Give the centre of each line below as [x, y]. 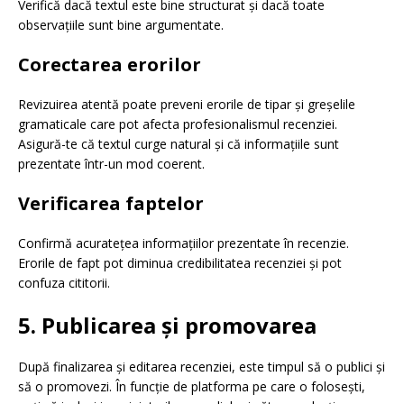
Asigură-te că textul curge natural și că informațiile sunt [179, 144]
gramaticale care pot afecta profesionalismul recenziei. [178, 124]
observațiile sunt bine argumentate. [121, 25]
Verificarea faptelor [111, 204]
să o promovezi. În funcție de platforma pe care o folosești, [192, 387]
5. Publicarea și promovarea [167, 326]
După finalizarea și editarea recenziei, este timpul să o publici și [202, 367]
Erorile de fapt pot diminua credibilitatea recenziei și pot [180, 263]
